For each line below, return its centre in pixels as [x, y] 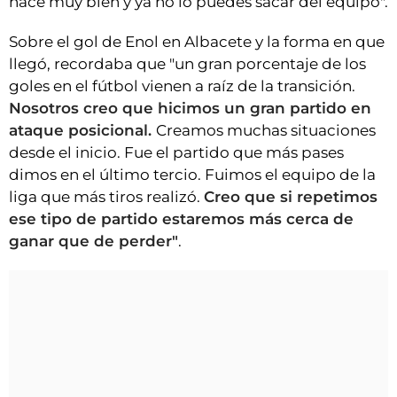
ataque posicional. [82, 131]
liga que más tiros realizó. [106, 197]
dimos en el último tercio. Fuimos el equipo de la [192, 175]
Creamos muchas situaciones [266, 131]
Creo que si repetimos [291, 197]
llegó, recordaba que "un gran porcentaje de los [187, 64]
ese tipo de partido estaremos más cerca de [181, 219]
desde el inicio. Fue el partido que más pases [176, 153]
